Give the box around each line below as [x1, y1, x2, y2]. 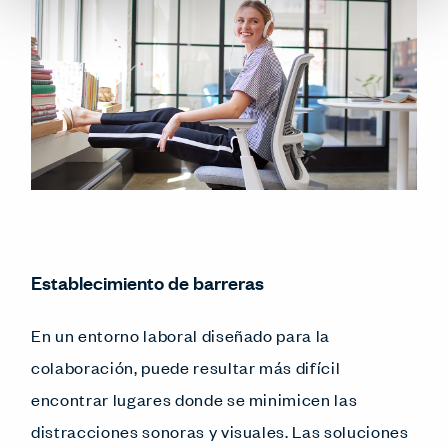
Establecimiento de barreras [31, 268, 264, 295]
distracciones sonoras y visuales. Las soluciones [31, 419, 409, 442]
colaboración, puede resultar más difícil [31, 355, 341, 378]
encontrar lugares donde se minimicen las [31, 387, 358, 410]
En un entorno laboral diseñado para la [31, 323, 331, 346]
